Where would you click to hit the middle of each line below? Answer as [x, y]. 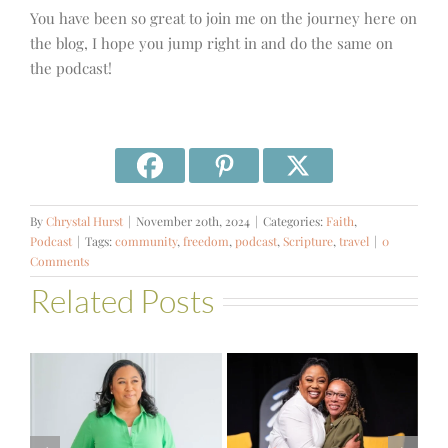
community [146, 240]
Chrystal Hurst [84, 220]
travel [354, 240]
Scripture [308, 240]
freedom [206, 240]
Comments [59, 260]
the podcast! [71, 67]
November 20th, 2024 [193, 220]
